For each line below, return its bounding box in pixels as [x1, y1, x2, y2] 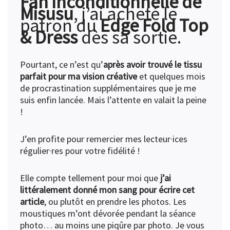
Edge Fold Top [100, 13, 208, 37]
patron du [20, 13, 100, 37]
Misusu [20, 2, 73, 25]
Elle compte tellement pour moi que [20, 171, 160, 184]
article [20, 195, 44, 207]
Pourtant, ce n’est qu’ [20, 58, 103, 70]
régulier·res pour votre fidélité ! [20, 144, 140, 157]
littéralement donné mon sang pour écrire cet [20, 183, 195, 196]
